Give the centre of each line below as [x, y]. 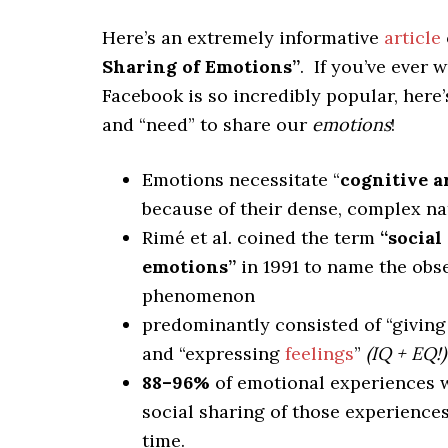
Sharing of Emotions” [201, 66]
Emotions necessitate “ [241, 179]
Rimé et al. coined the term [261, 237]
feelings [319, 353]
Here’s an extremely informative [243, 37]
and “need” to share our [207, 124]
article [412, 37]
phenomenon [198, 295]
